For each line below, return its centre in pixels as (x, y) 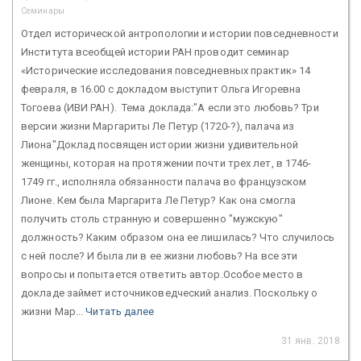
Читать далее (120, 311)
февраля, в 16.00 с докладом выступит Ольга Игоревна (161, 89)
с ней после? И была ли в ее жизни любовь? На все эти (160, 255)
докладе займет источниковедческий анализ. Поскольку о (170, 293)
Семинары (43, 10)
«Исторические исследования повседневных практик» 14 (166, 70)
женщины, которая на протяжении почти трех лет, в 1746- (166, 163)
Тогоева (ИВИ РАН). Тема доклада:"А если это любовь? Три (170, 107)
